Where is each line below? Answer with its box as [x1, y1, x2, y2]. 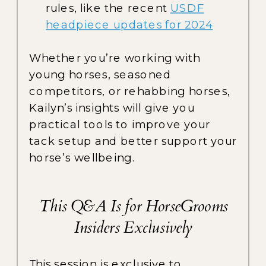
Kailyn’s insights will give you [29, 100, 195, 115]
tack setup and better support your [29, 134, 237, 148]
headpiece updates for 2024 [46, 17, 213, 31]
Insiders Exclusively [74, 217, 193, 239]
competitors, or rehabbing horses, [29, 84, 231, 98]
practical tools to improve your [29, 117, 211, 131]
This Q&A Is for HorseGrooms [39, 195, 228, 217]
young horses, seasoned [29, 67, 172, 81]
